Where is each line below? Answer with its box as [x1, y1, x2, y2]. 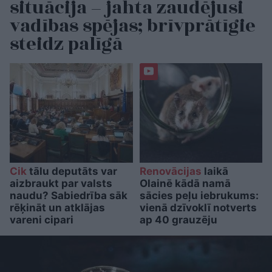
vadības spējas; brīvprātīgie [10, 12, 256, 40]
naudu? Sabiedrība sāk [10, 189, 127, 202]
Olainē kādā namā [139, 177, 231, 189]
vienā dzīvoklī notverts [139, 201, 257, 214]
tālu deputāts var [27, 165, 117, 177]
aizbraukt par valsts [10, 177, 112, 189]
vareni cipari [10, 213, 73, 226]
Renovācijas [139, 165, 202, 177]
